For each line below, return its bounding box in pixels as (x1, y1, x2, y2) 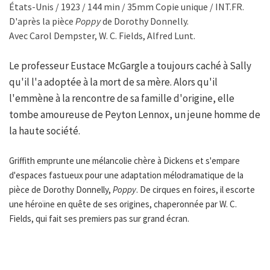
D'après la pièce (9, 15, 75, 28)
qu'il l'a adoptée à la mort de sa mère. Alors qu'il (9, 75, 218, 89)
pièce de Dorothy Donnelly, (9, 184, 113, 196)
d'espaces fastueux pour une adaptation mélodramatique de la (9, 169, 243, 181)
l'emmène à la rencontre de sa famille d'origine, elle (9, 92, 234, 105)
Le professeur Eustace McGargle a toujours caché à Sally (9, 59, 251, 73)
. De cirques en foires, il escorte (136, 184, 255, 196)
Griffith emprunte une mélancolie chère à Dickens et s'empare (9, 155, 240, 167)
